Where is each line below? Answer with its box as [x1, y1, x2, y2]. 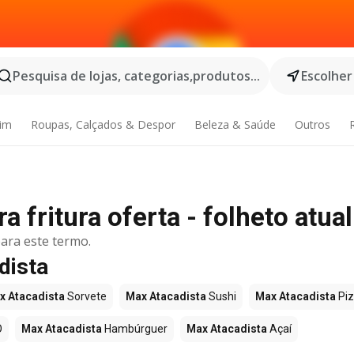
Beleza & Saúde [194, 117, 276, 132]
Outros [294, 117, 330, 132]
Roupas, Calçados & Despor [31, 117, 176, 132]
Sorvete [65, 290, 107, 303]
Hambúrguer [102, 322, 168, 335]
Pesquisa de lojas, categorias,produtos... [13, 67, 260, 85]
